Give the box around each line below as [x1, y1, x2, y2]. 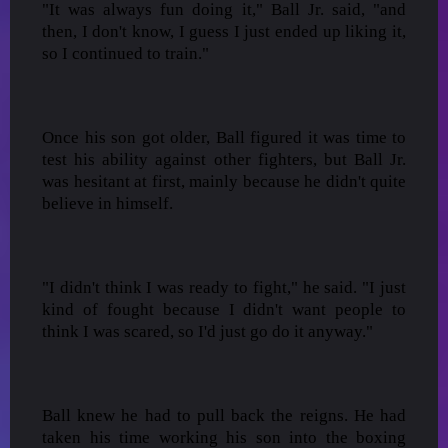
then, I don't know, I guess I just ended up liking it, [42, 21, 406, 41]
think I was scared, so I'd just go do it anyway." [42, 321, 373, 341]
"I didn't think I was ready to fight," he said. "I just [42, 277, 406, 297]
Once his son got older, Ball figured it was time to [42, 127, 406, 147]
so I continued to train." [42, 43, 209, 63]
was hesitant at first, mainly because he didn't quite [42, 171, 406, 191]
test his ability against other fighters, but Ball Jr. [42, 149, 406, 169]
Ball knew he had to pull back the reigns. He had [42, 405, 406, 425]
